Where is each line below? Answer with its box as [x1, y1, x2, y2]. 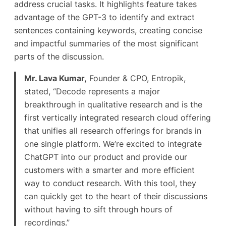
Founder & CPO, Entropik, [87, 73, 186, 83]
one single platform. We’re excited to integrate [24, 138, 202, 149]
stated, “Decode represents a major [24, 86, 160, 96]
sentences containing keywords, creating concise [14, 25, 202, 36]
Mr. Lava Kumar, [24, 73, 87, 83]
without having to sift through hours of [24, 204, 173, 214]
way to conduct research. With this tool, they [24, 178, 197, 188]
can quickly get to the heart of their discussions [24, 191, 208, 201]
